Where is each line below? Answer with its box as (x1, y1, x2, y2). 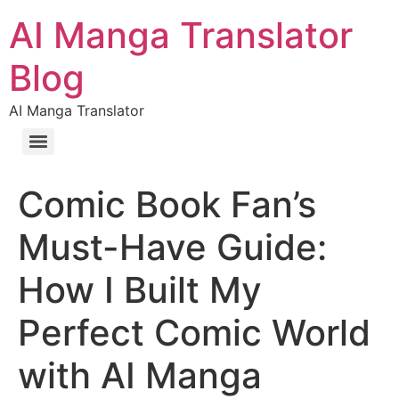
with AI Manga (18, 354, 262, 397)
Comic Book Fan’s (18, 183, 316, 226)
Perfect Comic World (18, 311, 370, 354)
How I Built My (18, 268, 262, 312)
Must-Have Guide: (18, 225, 327, 269)
